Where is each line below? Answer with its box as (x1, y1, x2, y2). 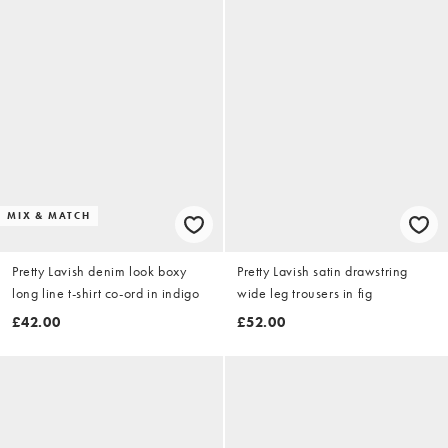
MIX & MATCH (7, 208, 91, 222)
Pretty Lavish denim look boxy (12, 261, 187, 280)
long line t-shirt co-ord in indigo (12, 283, 200, 302)
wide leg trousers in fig (237, 283, 373, 302)
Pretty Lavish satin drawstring (237, 261, 408, 280)
